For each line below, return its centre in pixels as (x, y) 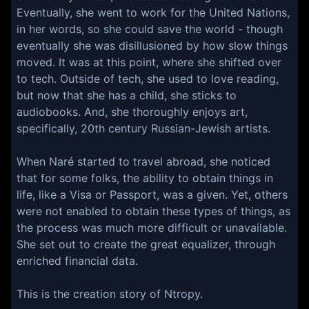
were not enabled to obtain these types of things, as (153, 211)
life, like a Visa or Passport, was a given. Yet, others (152, 195)
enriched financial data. (77, 261)
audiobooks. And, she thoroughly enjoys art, (132, 112)
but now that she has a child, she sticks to (127, 95)
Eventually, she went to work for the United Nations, (153, 12)
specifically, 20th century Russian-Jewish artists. (143, 128)
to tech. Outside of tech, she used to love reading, (148, 79)
